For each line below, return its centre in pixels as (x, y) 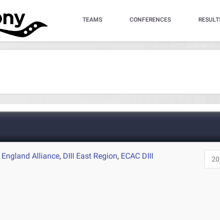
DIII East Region (90, 156)
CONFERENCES (150, 20)
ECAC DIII (137, 156)
